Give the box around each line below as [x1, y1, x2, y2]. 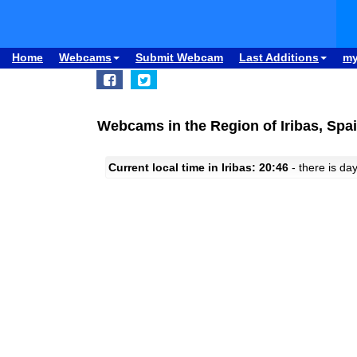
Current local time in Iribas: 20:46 [108, 161, 288, 174]
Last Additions [239, 51, 319, 64]
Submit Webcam [135, 51, 223, 64]
